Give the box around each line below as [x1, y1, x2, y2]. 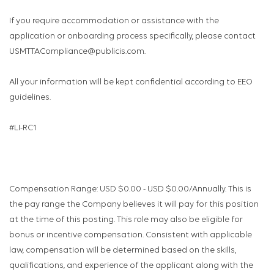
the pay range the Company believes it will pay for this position [9, 200, 259, 210]
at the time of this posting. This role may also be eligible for [9, 215, 243, 225]
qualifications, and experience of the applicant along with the [9, 261, 253, 271]
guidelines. [9, 93, 51, 103]
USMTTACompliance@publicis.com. [9, 47, 146, 57]
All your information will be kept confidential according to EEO [9, 78, 253, 87]
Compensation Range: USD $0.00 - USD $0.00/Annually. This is [9, 185, 251, 194]
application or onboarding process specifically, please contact [9, 32, 256, 42]
